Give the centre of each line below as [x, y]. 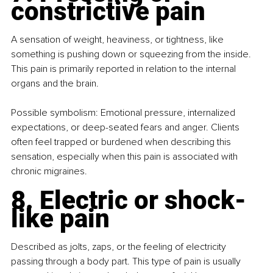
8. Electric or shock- [129, 200]
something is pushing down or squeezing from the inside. [132, 55]
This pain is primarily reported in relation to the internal [125, 69]
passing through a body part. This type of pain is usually [127, 262]
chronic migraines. [49, 172]
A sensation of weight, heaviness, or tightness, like [119, 40]
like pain [60, 219]
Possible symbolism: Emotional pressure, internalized [124, 113]
